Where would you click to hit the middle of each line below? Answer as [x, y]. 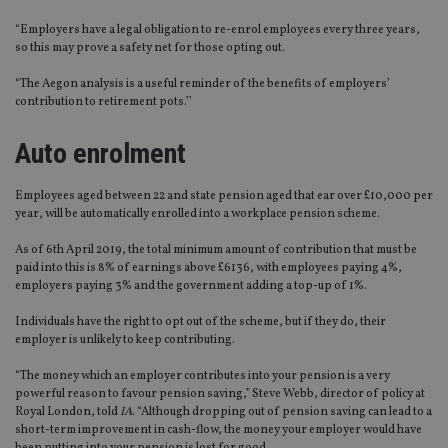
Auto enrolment [100, 154]
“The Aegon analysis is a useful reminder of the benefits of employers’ [202, 84]
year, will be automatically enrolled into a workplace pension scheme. [197, 214]
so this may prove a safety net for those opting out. [150, 48]
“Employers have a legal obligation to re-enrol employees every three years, [217, 30]
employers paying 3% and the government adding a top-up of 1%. [191, 286]
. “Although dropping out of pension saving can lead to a [282, 412]
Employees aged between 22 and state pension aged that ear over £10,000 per [224, 196]
